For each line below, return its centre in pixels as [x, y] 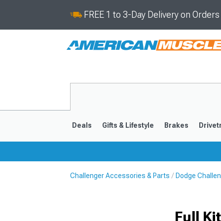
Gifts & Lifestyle [128, 125]
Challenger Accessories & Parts [120, 176]
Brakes [176, 125]
